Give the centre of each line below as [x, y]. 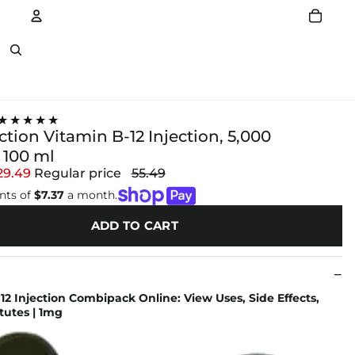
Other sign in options [160, 84]
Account [66, 55]
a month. [90, 195]
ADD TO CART [134, 226]
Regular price [79, 173]
